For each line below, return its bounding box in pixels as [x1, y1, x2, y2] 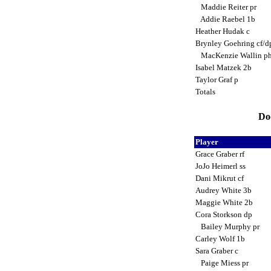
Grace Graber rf [195, 149, 246, 158]
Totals [195, 87, 217, 96]
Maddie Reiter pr [195, 2, 258, 11]
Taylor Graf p [195, 74, 240, 84]
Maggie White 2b [195, 197, 255, 207]
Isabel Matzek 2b [195, 62, 253, 72]
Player [195, 137, 220, 146]
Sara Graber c [195, 246, 240, 255]
